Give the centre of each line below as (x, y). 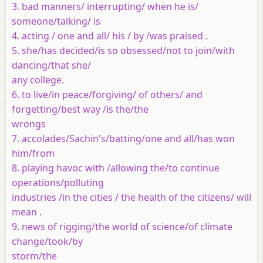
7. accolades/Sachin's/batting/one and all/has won (123, 138)
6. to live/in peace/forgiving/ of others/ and (107, 94)
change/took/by (47, 241)
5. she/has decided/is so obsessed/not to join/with (123, 50)
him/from (33, 153)
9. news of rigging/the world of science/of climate (122, 226)
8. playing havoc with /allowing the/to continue (116, 168)
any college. (38, 80)
